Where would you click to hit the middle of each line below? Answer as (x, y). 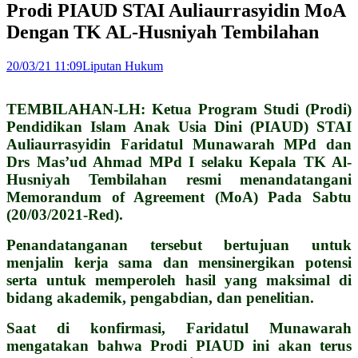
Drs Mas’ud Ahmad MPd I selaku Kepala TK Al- (179, 161)
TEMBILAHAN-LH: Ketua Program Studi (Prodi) (179, 109)
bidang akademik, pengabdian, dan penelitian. (160, 297)
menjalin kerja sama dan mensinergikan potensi (179, 262)
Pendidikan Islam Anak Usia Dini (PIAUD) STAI (179, 126)
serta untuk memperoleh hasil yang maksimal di (179, 280)
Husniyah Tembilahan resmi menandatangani (179, 179)
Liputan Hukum (123, 66)
